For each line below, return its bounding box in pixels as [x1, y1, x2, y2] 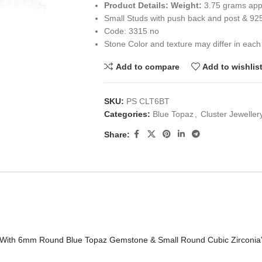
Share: [104, 129, 130, 139]
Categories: [104, 109, 150, 119]
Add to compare [115, 61, 180, 71]
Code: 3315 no [104, 26, 159, 36]
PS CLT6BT [126, 96, 170, 106]
